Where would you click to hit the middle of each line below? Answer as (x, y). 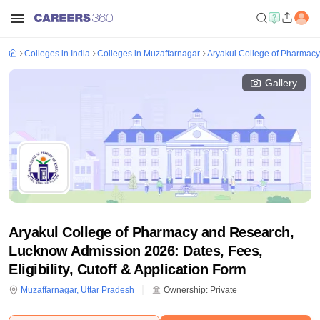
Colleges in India (57, 54)
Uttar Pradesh (107, 290)
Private (224, 290)
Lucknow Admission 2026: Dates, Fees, (136, 251)
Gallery (281, 83)
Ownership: (185, 290)
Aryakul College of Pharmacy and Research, (151, 232)
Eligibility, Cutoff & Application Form (127, 269)
